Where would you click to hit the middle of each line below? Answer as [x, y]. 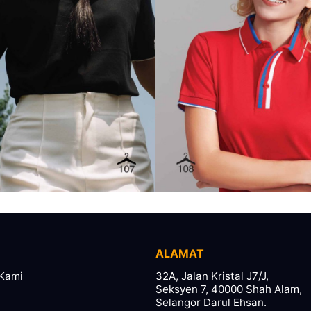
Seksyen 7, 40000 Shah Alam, [229, 289]
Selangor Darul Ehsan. [211, 303]
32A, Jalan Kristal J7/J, [212, 276]
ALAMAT [180, 254]
